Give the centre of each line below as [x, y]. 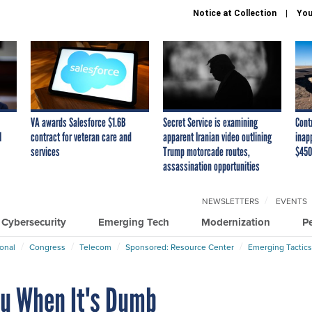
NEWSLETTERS [231, 201]
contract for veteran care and [81, 137]
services [45, 151]
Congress [47, 247]
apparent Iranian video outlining [217, 137]
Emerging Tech [134, 222]
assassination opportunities [211, 166]
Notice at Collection [235, 13]
